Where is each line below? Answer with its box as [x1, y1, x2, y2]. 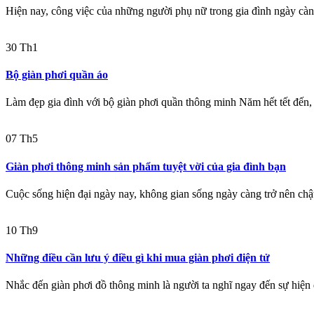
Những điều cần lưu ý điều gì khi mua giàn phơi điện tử [6, 252, 270, 264]
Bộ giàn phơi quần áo [6, 68, 108, 81]
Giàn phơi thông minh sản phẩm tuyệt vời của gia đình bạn [6, 160, 286, 172]
